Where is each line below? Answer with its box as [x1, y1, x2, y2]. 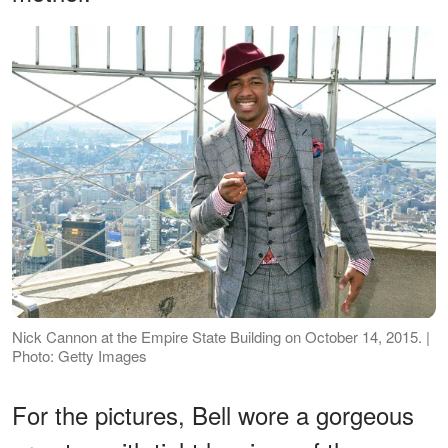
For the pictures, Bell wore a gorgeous [12, 396, 414, 432]
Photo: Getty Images [12, 344, 147, 366]
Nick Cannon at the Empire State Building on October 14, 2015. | [12, 325, 430, 347]
